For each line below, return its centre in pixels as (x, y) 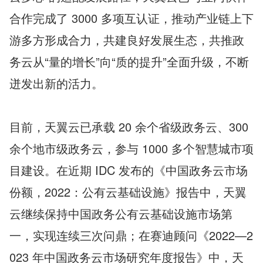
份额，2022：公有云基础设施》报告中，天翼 (128, 192)
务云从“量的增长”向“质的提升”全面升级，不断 (129, 61)
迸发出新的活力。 (56, 83)
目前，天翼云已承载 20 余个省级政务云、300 (129, 127)
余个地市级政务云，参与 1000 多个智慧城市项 (131, 148)
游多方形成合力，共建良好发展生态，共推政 (127, 40)
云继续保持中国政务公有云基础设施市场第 (121, 213)
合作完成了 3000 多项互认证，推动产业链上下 (131, 18)
